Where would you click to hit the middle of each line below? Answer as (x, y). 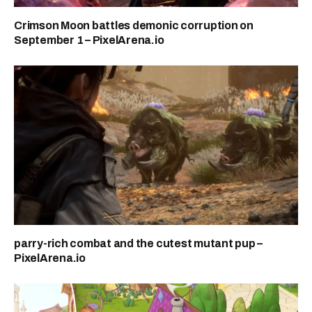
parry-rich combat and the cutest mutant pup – (139, 244)
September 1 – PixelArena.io (89, 40)
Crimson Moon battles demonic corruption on (134, 25)
